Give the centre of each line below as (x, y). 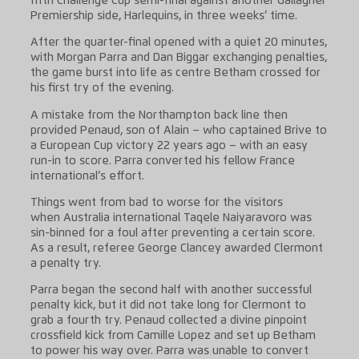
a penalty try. (65, 263)
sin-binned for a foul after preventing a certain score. (172, 233)
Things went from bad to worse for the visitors (156, 202)
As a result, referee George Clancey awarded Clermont (176, 248)
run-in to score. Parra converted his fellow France (162, 161)
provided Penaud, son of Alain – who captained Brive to (178, 130)
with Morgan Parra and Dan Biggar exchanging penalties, (178, 58)
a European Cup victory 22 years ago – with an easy (169, 145)
